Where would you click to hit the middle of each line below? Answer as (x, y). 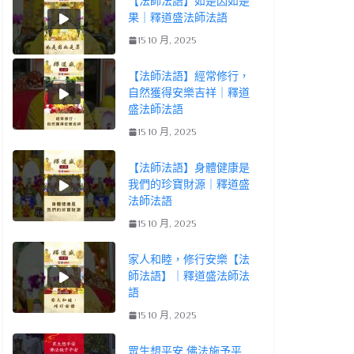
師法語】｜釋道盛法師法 (189, 275)
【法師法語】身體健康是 (189, 167)
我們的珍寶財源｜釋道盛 (189, 184)
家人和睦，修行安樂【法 (189, 259)
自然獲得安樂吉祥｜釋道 (189, 92)
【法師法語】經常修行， (189, 75)
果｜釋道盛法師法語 (178, 17)
